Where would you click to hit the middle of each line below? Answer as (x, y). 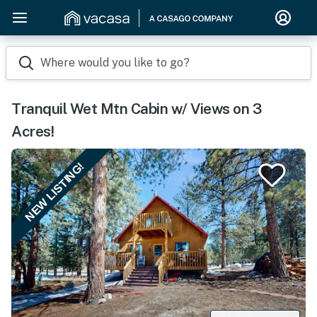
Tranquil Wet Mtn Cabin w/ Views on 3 (136, 109)
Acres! (33, 131)
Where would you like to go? (115, 63)
